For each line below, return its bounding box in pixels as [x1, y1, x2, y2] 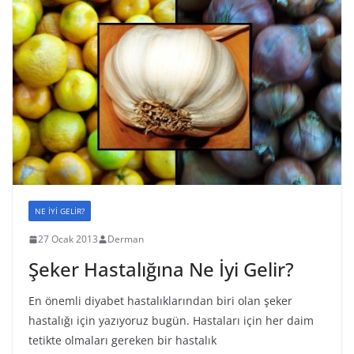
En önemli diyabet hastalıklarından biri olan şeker [28, 293, 292, 309]
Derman [107, 232, 144, 247]
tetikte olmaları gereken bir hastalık [28, 333, 217, 348]
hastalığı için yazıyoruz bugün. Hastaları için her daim [28, 313, 314, 329]
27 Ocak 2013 [38, 232, 98, 247]
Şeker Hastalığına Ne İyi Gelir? [28, 256, 294, 283]
